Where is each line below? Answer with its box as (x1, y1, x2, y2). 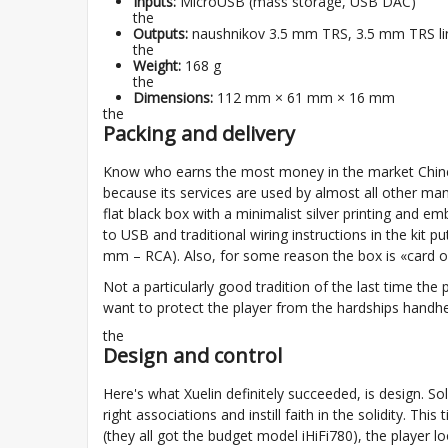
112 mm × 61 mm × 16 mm (213, 88, 395, 107)
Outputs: (133, 24, 188, 43)
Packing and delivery (103, 120, 295, 147)
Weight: (133, 56, 181, 75)
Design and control (103, 342, 282, 369)
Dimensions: (133, 88, 213, 107)
